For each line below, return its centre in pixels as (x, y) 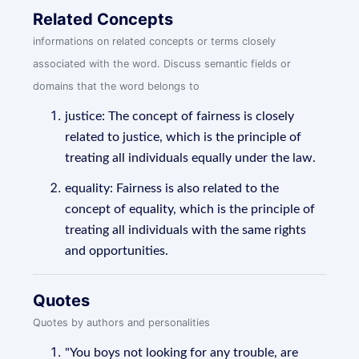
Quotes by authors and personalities (122, 323)
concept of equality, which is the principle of (190, 209)
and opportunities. (117, 251)
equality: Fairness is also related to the (172, 188)
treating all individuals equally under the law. (191, 158)
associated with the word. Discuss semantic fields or (162, 64)
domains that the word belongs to (117, 86)
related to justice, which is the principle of (184, 137)
